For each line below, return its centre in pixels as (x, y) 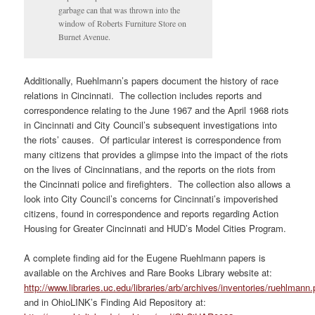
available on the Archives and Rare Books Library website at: (150, 273)
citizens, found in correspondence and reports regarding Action (152, 214)
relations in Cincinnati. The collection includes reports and (143, 96)
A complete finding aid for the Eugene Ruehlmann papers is (145, 258)
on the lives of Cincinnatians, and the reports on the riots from (150, 169)
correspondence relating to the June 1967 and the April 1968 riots (157, 110)
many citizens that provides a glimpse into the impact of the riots (156, 155)
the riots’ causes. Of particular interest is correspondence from (153, 140)
